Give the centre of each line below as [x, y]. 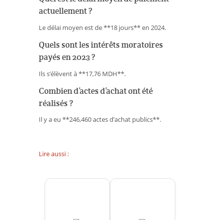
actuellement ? [66, 11]
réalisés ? [56, 103]
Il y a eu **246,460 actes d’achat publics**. [100, 120]
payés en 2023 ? [67, 57]
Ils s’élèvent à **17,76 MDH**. [82, 73]
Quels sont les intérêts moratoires [101, 44]
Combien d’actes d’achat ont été [96, 91]
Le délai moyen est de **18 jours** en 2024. [102, 27]
